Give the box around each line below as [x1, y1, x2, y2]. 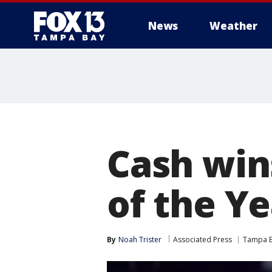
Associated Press [173, 234, 232, 245]
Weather [209, 19, 257, 33]
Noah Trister [118, 234, 161, 245]
